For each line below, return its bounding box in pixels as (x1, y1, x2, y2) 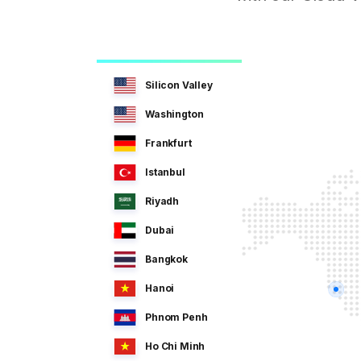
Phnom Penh (145, 310, 208, 323)
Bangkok (145, 252, 188, 265)
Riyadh (145, 194, 180, 207)
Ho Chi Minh (145, 339, 205, 352)
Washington (145, 107, 204, 120)
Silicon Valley (145, 78, 213, 91)
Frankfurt (145, 136, 192, 149)
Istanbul (145, 165, 185, 178)
